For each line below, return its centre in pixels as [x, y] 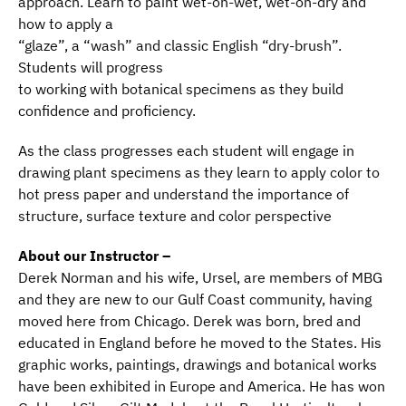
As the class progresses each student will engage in [186, 150]
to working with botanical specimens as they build [181, 88]
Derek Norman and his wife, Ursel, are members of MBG [200, 277]
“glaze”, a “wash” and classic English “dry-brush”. [180, 45]
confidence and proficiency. [107, 110]
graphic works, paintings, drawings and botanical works [198, 364]
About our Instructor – [94, 255]
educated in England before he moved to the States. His [200, 342]
